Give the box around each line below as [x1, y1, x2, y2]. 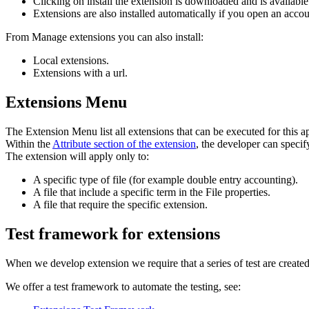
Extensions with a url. [33, 67, 130, 79]
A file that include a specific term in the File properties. [33, 186, 270, 199]
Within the [6, 138, 52, 150]
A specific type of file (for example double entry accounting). [33, 174, 298, 186]
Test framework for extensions [6, 225, 220, 243]
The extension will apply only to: [6, 150, 149, 163]
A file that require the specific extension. [33, 199, 210, 211]
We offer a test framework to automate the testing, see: [6, 280, 241, 292]
